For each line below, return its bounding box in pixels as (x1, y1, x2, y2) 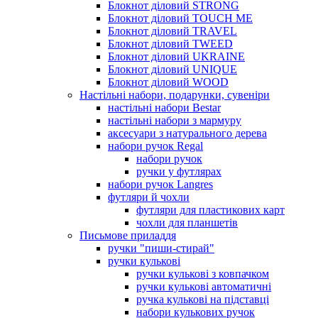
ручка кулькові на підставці (136, 292, 269, 305)
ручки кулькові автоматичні (136, 280, 271, 292)
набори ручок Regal (108, 139, 203, 152)
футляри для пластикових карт (136, 203, 285, 216)
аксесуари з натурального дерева (108, 126, 267, 139)
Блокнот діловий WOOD (108, 75, 229, 88)
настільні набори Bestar (108, 101, 221, 114)
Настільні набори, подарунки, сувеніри (79, 88, 270, 101)
